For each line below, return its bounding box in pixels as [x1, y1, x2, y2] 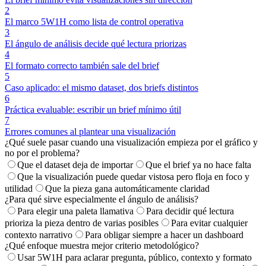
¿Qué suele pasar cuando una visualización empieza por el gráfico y [5, 137, 258, 148]
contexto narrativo [5, 230, 72, 240]
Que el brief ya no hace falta [145, 160, 251, 170]
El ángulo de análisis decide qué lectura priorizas [5, 39, 186, 49]
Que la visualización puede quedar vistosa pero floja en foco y [17, 172, 249, 182]
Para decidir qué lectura [146, 206, 234, 217]
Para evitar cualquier [171, 218, 248, 229]
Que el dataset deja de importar [17, 160, 133, 170]
